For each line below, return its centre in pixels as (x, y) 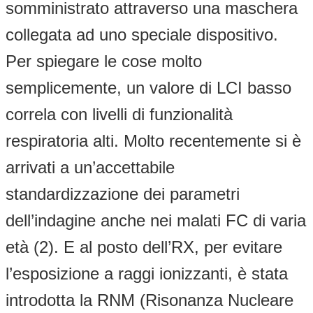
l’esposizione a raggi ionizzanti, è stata (147, 273)
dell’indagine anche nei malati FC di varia (156, 220)
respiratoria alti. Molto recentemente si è (153, 140)
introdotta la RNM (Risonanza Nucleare (150, 300)
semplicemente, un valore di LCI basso (148, 87)
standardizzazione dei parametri (123, 194)
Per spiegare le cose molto (104, 61)
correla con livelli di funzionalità (119, 114)
